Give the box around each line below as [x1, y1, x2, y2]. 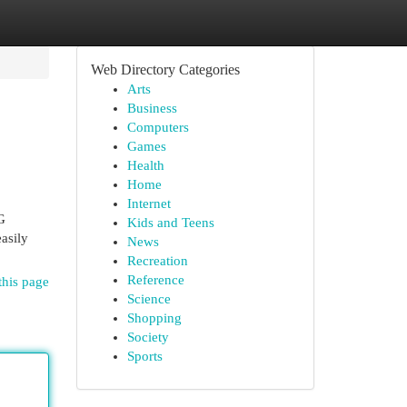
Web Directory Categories [90, 62, 240, 77]
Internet [126, 196, 171, 211]
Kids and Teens [126, 215, 214, 230]
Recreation [126, 253, 188, 268]
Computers [126, 120, 189, 134]
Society [126, 330, 169, 344]
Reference [126, 273, 184, 287]
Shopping [126, 311, 182, 325]
